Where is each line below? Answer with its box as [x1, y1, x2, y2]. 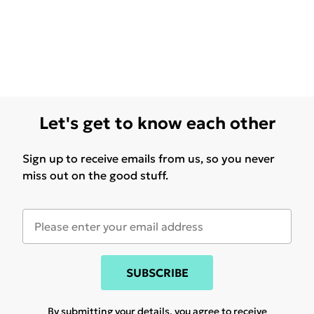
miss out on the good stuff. [22, 168, 168, 183]
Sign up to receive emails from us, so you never [22, 151, 275, 166]
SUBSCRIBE [125, 266, 189, 280]
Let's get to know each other [39, 113, 275, 135]
